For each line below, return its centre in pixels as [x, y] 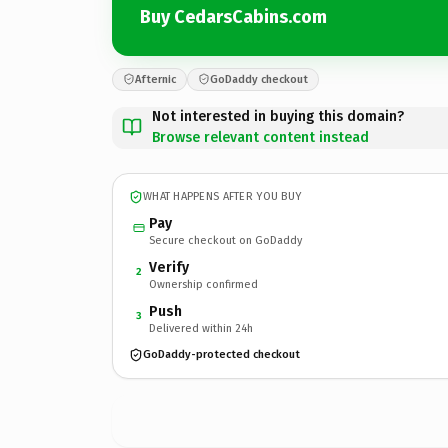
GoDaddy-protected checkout [221, 354]
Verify [169, 267]
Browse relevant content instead [260, 137]
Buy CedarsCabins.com [233, 17]
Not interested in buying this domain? [278, 116]
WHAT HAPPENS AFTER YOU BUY [222, 196]
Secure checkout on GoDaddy [225, 240]
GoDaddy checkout [259, 79]
